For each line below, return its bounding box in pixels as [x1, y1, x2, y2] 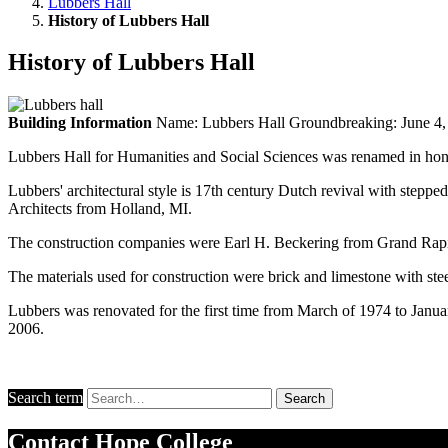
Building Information [8, 114, 152, 132]
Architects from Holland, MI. [8, 200, 196, 218]
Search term [8, 389, 83, 407]
